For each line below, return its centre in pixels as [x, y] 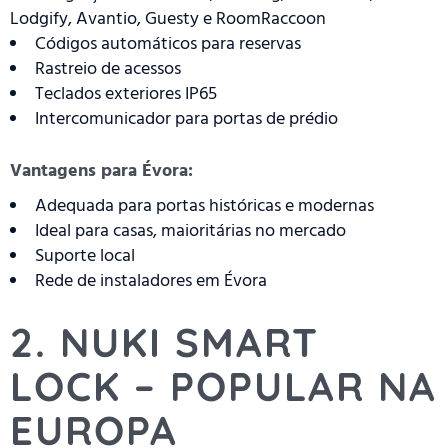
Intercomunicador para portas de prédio [186, 119]
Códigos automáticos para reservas [168, 44]
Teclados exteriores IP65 [126, 94]
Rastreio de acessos [108, 69]
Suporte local [85, 256]
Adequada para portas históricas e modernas [204, 206]
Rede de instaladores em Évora [151, 281]
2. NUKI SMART [164, 342]
